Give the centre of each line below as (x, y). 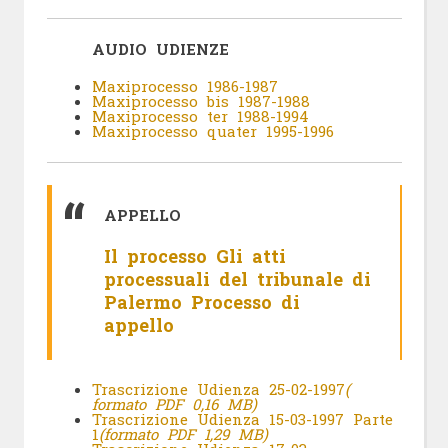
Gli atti (251, 256)
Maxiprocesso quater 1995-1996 (212, 131)
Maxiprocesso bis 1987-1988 (200, 101)
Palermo (147, 302)
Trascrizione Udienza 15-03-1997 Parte (242, 419)
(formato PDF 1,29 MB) (183, 434)
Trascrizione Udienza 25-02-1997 (218, 389)
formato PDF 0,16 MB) (174, 404)
